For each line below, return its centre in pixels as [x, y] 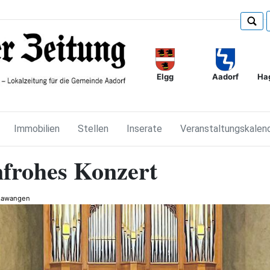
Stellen [93, 128]
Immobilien [37, 128]
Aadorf [225, 77]
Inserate [145, 128]
